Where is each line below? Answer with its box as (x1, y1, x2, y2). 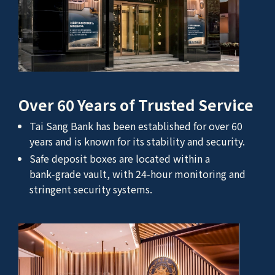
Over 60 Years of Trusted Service (18, 94, 254, 116)
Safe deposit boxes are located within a (29, 151, 210, 166)
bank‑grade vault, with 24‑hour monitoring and (29, 166, 246, 182)
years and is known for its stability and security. (29, 134, 245, 149)
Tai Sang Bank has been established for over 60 (29, 118, 242, 134)
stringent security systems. (29, 182, 152, 197)
